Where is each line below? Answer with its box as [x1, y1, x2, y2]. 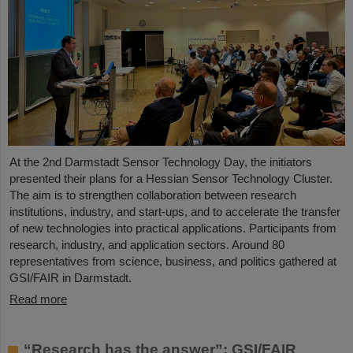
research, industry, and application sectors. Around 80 [9, 237, 284, 251]
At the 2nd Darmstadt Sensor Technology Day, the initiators [9, 154, 312, 169]
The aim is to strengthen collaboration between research [9, 188, 296, 202]
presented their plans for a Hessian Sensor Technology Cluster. [9, 171, 333, 185]
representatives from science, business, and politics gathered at [9, 254, 336, 268]
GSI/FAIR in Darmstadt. [9, 270, 132, 284]
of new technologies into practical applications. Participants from [9, 221, 336, 235]
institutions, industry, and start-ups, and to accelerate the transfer [9, 204, 340, 218]
